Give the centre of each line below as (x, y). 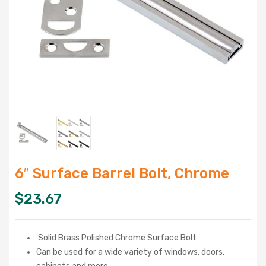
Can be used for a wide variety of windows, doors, (130, 252)
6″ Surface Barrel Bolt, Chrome (122, 173)
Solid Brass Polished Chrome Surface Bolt (116, 237)
